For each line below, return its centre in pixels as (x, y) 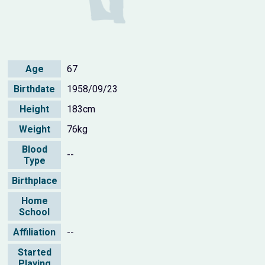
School (35, 212)
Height (35, 109)
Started (34, 252)
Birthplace (34, 180)
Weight (34, 129)
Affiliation (35, 232)
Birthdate (35, 89)
